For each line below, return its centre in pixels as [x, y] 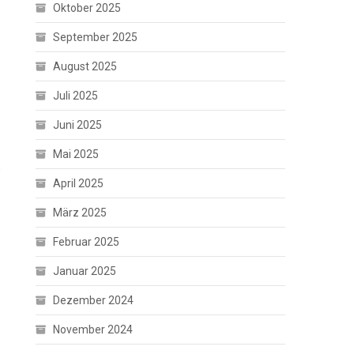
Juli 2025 [76, 96]
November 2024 [93, 330]
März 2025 [80, 213]
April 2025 [79, 184]
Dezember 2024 [94, 301]
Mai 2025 [76, 154]
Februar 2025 [87, 242]
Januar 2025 [85, 271]
